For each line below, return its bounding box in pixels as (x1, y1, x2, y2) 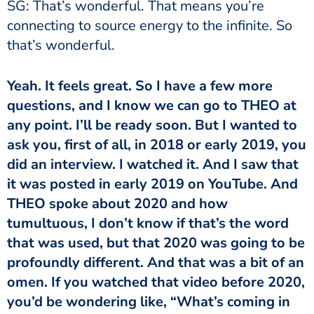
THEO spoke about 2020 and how (7, 193, 228, 213)
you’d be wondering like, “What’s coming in (7, 292, 290, 311)
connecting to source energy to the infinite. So (7, 15, 292, 35)
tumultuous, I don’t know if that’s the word (7, 213, 289, 233)
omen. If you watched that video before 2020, (7, 272, 305, 292)
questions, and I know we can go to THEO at (7, 95, 296, 115)
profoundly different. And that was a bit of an (7, 252, 304, 272)
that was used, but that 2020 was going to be (7, 233, 305, 252)
